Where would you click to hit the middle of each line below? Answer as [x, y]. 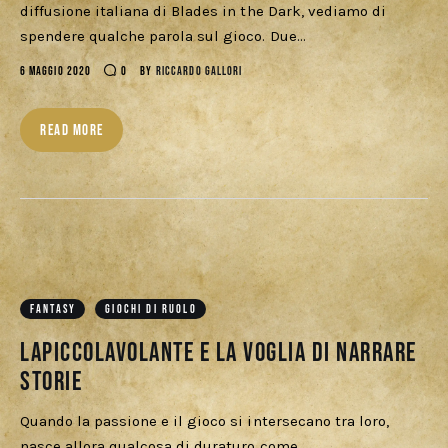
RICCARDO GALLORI [199, 72]
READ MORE [72, 131]
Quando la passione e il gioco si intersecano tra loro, [204, 421]
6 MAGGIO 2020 [56, 72]
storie [51, 383]
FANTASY [53, 310]
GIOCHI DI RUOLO [151, 310]
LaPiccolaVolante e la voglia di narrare [218, 354]
